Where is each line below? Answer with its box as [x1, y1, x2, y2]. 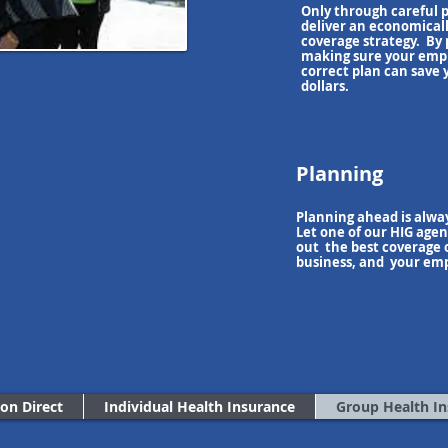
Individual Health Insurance [104, 397, 295, 416]
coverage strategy [301, 32, 416, 50]
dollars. [301, 77, 349, 95]
